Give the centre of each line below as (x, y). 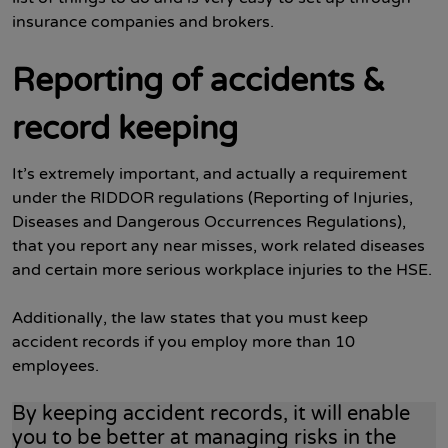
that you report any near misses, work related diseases (218, 246)
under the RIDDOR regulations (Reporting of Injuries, (212, 198)
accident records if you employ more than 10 (183, 342)
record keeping (125, 129)
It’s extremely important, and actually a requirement (209, 174)
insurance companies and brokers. (143, 22)
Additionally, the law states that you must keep (190, 318)
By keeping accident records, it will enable (211, 414)
